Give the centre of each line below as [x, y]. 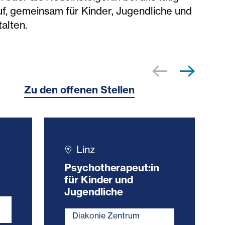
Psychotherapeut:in [112, 167]
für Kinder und [99, 180]
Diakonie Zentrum [106, 215]
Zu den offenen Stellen [79, 90]
